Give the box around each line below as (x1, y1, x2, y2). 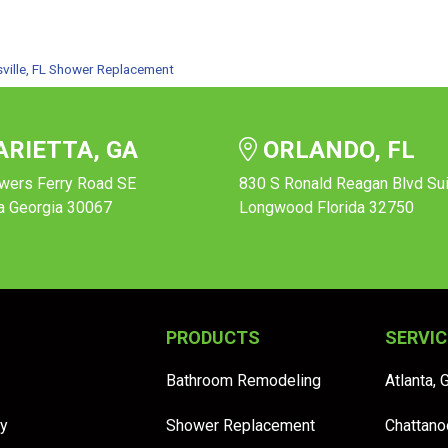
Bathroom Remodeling (165, 371, 321, 391)
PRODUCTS (165, 327, 260, 349)
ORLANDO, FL (256, 136, 415, 165)
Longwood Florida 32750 (238, 198, 414, 218)
